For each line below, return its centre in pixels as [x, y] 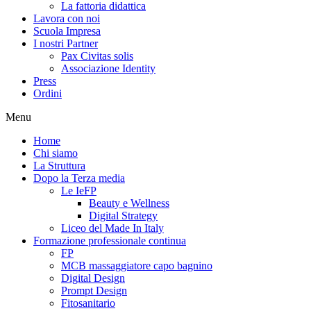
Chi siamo [56, 153]
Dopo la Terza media [79, 178]
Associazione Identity [108, 68]
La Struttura [59, 166]
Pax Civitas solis [97, 56]
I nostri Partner [66, 43]
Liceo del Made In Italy [112, 228]
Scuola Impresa [67, 31]
